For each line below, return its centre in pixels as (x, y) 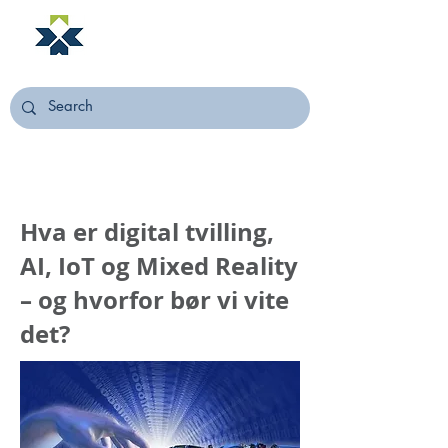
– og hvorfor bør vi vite (154, 300)
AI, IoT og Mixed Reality (159, 266)
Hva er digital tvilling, (147, 232)
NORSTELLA (161, 43)
